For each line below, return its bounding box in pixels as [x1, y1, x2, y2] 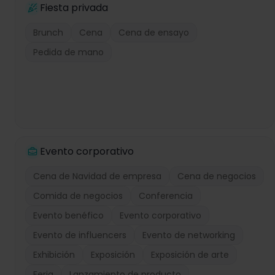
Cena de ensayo [118, 26, 189, 39]
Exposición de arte [151, 249, 229, 261]
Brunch [33, 26, 63, 39]
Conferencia [139, 190, 193, 202]
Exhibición [33, 249, 75, 261]
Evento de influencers [33, 229, 126, 241]
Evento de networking [142, 229, 235, 241]
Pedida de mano [33, 46, 104, 58]
